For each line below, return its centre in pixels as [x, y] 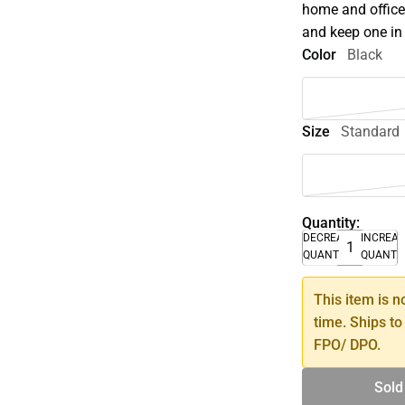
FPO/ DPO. [348, 344]
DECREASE [330, 237]
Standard [371, 131]
